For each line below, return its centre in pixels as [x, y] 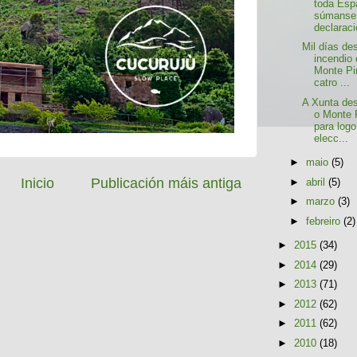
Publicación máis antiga [166, 183]
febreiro [325, 221]
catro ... [332, 83]
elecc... [331, 138]
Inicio [37, 183]
